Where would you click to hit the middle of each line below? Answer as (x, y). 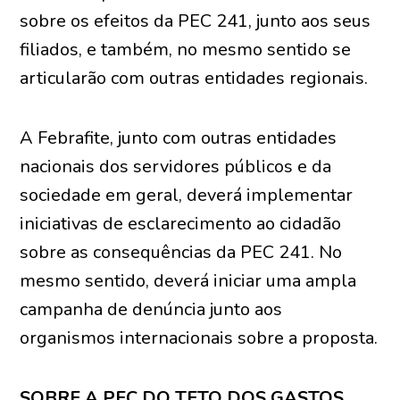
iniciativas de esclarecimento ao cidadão (181, 224)
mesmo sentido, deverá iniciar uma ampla (188, 281)
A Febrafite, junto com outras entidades (179, 138)
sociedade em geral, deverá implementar (187, 195)
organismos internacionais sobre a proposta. (199, 338)
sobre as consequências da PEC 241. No (181, 252)
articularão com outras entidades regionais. (194, 78)
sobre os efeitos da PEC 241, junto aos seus (196, 21)
